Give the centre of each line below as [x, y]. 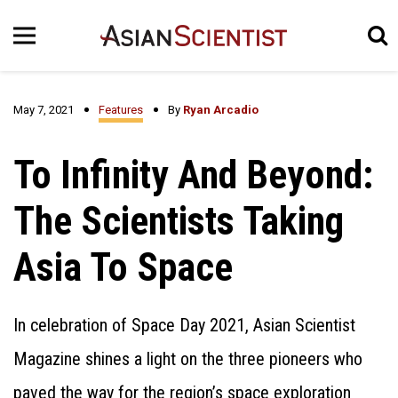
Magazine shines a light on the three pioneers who [188, 359]
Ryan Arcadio [221, 110]
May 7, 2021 [44, 110]
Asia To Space [123, 267]
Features [121, 110]
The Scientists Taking [179, 221]
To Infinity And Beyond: [193, 175]
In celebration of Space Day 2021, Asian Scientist [184, 325]
